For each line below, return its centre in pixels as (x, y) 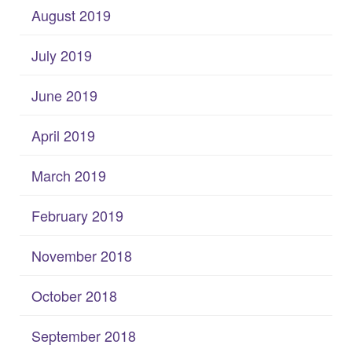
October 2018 (74, 295)
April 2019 (63, 135)
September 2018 (84, 335)
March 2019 (69, 175)
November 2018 (82, 255)
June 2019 (64, 95)
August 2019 (71, 15)
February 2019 (77, 215)
